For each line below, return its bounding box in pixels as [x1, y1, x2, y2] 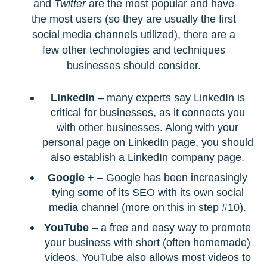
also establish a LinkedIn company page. [51, 150, 244, 163]
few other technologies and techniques [42, 44, 225, 57]
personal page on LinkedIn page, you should [42, 135, 253, 148]
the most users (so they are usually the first [31, 13, 236, 26]
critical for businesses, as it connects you [50, 105, 245, 119]
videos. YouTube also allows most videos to [44, 251, 251, 264]
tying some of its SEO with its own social [51, 186, 244, 199]
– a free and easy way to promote [89, 221, 251, 234]
